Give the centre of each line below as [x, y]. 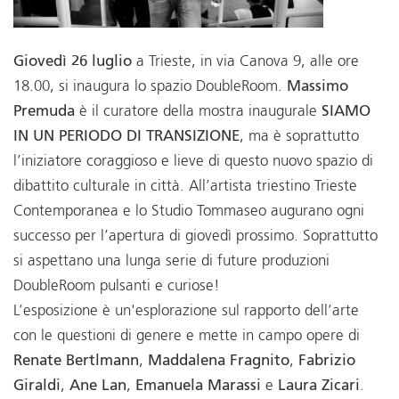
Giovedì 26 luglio [73, 62]
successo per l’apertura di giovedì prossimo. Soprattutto [195, 237]
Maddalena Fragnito [219, 362]
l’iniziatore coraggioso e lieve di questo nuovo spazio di [193, 162]
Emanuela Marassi [196, 387]
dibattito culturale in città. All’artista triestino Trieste [185, 187]
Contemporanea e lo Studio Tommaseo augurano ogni [189, 212]
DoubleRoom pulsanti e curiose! [119, 287]
